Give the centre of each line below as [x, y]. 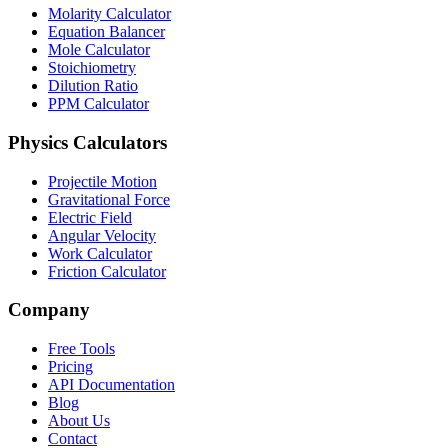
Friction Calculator [107, 271]
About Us [79, 420]
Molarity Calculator [109, 14]
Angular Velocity [102, 235]
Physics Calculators [87, 142]
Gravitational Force [109, 199]
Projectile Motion [102, 181]
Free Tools [81, 348]
